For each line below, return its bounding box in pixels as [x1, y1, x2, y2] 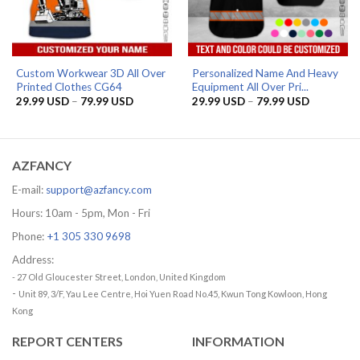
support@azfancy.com [46, 182, 152, 196]
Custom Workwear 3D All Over [15, 66, 166, 80]
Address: [12, 252, 54, 266]
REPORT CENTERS [12, 333, 123, 349]
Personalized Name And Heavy [191, 66, 338, 80]
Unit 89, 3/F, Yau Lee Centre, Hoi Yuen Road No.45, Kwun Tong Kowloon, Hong [18, 288, 327, 299]
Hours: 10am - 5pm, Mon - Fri [12, 206, 150, 219]
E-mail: [12, 182, 46, 196]
